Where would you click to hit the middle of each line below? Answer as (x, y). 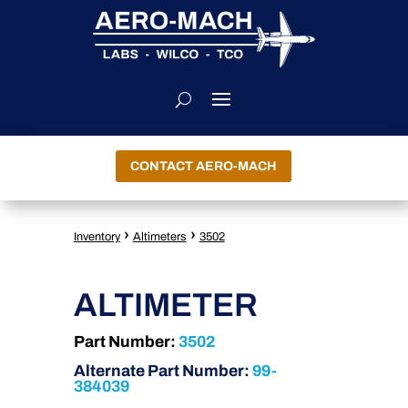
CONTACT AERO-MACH (204, 167)
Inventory (97, 237)
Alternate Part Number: (163, 371)
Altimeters (159, 237)
